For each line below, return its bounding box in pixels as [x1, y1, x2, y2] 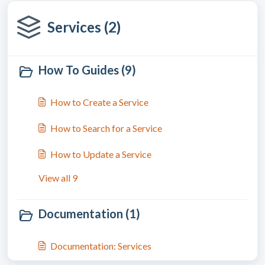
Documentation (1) [38, 206, 140, 221]
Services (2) [47, 18, 121, 35]
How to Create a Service [50, 96, 148, 108]
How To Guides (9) [38, 63, 136, 77]
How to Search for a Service [50, 122, 162, 134]
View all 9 [38, 172, 77, 183]
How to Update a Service [50, 148, 151, 160]
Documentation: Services [50, 240, 151, 251]
